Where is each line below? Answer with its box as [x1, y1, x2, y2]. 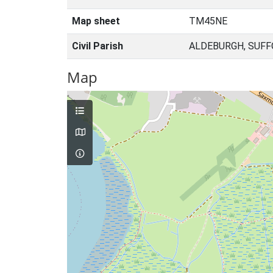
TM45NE [189, 15, 227, 27]
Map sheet [72, 15, 120, 27]
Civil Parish [72, 40, 123, 52]
